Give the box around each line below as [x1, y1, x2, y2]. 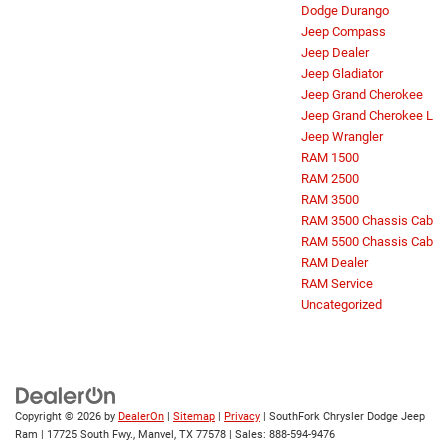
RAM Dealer [301, 254, 368, 270]
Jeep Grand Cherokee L [301, 107, 433, 123]
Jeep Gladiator [301, 65, 383, 81]
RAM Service [301, 275, 373, 291]
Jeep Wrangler [301, 128, 383, 144]
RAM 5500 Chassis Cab [301, 233, 433, 249]
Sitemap [173, 409, 215, 423]
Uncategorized [301, 296, 382, 312]
